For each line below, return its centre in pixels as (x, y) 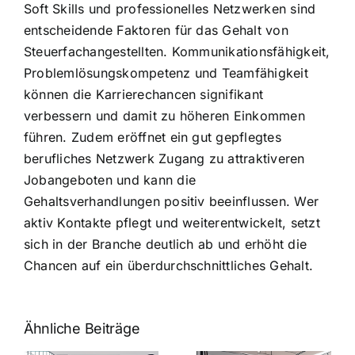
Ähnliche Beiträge (82, 328)
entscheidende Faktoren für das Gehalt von (156, 30)
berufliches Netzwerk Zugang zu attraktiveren (164, 158)
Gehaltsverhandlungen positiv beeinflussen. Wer (172, 201)
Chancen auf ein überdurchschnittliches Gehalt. (169, 265)
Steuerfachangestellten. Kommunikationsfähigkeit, (177, 51)
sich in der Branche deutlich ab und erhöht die (166, 244)
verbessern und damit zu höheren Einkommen (164, 115)
